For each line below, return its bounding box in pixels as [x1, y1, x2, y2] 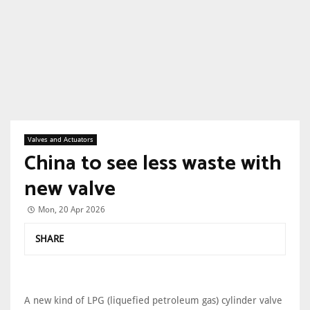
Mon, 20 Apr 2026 [38, 205, 105, 215]
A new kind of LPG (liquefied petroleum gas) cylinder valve [24, 295, 282, 306]
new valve [24, 172, 116, 206]
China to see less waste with [24, 147, 282, 181]
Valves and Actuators [28, 136, 93, 143]
